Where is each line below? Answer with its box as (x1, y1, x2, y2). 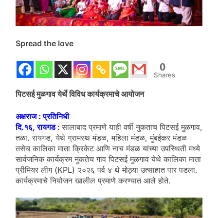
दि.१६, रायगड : (16, 122, 62, 132)
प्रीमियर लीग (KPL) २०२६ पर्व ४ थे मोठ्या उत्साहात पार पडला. (16, 165, 198, 175)
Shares (154, 71, 175, 79)
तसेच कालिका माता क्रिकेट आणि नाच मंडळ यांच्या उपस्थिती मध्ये (16, 144, 200, 154)
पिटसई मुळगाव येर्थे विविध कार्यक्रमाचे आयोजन (16, 89, 144, 99)
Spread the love (16, 38, 73, 49)
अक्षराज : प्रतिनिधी (16, 111, 69, 122)
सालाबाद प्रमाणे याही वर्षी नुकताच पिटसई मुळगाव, (62, 122, 202, 132)
